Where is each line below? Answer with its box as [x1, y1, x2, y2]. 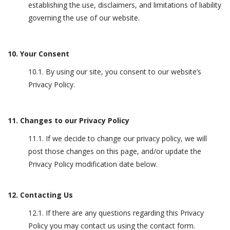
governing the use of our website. [28, 13, 140, 23]
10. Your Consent [8, 49, 69, 59]
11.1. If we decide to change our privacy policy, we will [28, 133, 207, 143]
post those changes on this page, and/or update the [28, 146, 201, 156]
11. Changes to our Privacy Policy [8, 116, 129, 125]
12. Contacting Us [8, 190, 73, 200]
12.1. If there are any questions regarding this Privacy [28, 208, 204, 218]
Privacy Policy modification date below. [28, 159, 158, 169]
